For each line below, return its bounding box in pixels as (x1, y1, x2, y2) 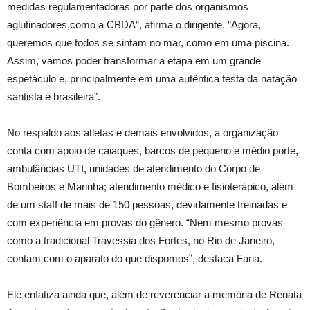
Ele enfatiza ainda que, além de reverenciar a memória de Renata (7, 289, 302, 300)
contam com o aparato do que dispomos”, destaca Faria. (7, 253, 262, 264)
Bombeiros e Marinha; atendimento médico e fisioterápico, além (7, 181, 293, 192)
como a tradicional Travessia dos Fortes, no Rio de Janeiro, (7, 235, 275, 246)
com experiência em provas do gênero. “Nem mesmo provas (7, 217, 283, 228)
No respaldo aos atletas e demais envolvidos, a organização (7, 127, 278, 138)
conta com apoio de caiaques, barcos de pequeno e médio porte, (7, 145, 298, 156)
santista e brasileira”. (7, 91, 100, 102)
